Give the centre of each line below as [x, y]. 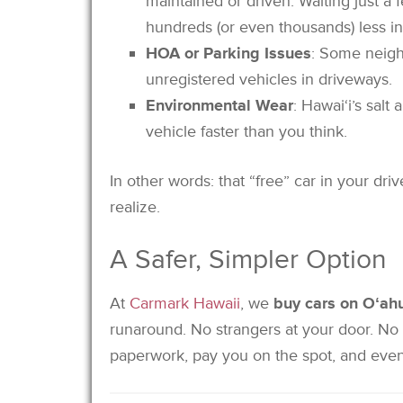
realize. [135, 206]
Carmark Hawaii [185, 303]
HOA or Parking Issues [228, 53]
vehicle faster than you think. [246, 131]
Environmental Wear [219, 105]
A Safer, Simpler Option [248, 259]
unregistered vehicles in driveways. [269, 79]
